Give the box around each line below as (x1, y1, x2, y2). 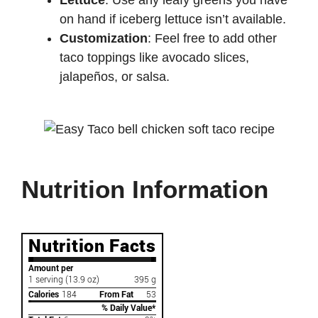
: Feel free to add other (148, 31, 277, 46)
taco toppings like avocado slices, (60, 50, 249, 65)
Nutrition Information (21, 175, 268, 204)
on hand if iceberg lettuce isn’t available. (60, 12, 286, 27)
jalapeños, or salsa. (60, 70, 170, 84)
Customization (60, 31, 148, 46)
